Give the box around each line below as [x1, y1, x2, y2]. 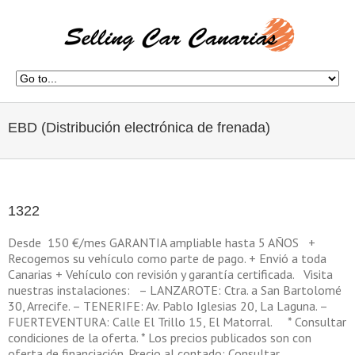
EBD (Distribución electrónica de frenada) [8, 120, 270, 136]
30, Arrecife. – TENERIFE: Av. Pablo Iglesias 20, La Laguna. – [8, 298, 327, 314]
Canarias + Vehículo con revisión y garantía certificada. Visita [8, 266, 333, 282]
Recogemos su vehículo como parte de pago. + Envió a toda [8, 250, 326, 266]
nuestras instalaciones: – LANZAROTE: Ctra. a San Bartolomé [8, 282, 342, 298]
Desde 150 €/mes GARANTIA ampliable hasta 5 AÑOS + [8, 235, 315, 250]
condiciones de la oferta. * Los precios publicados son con [8, 330, 311, 345]
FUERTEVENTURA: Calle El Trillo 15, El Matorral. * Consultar [8, 314, 346, 330]
